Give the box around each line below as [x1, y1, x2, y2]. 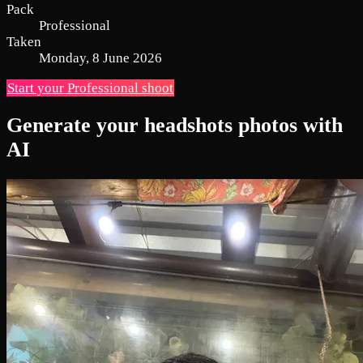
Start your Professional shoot [7, 79, 173, 96]
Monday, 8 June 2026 [39, 49, 162, 66]
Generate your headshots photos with [6, 113, 343, 137]
